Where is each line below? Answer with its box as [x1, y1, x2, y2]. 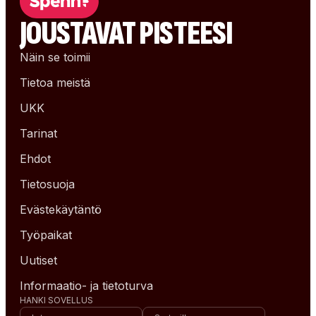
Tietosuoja [20, 177, 75, 191]
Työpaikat [20, 228, 72, 242]
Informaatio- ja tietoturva [20, 279, 153, 293]
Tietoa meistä [20, 75, 90, 90]
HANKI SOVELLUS [20, 295, 93, 305]
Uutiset [20, 253, 57, 267]
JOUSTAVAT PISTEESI [20, 13, 232, 54]
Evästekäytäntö [20, 202, 102, 217]
